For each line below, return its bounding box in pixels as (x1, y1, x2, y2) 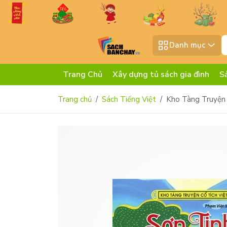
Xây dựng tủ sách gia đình (112, 69, 209, 81)
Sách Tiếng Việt (102, 94, 156, 105)
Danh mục (169, 40, 206, 51)
